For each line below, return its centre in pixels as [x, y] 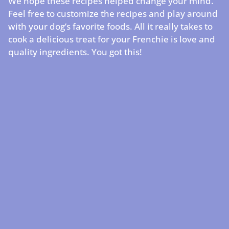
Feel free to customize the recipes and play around [113, 13]
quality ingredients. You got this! [75, 52]
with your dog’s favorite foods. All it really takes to [110, 26]
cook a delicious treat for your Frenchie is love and [112, 39]
